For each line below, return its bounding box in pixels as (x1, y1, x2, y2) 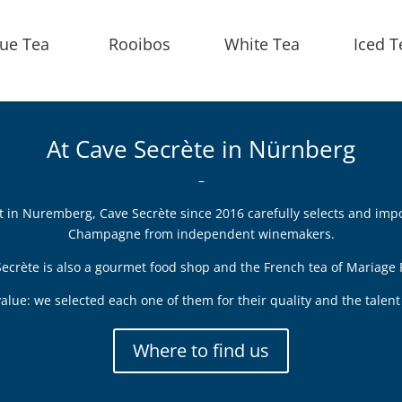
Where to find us (133, 338, 269, 363)
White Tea (224, 33, 301, 56)
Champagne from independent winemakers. (67, 225, 335, 243)
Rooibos (109, 33, 171, 56)
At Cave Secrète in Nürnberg (47, 133, 355, 166)
